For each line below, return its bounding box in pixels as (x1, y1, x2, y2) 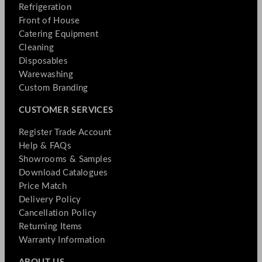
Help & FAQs (19, 141, 72, 150)
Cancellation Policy (19, 208, 97, 218)
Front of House (19, 16, 80, 25)
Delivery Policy (19, 195, 81, 204)
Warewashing (19, 70, 74, 79)
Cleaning (19, 43, 54, 52)
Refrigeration (19, 2, 72, 12)
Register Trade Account (19, 127, 112, 137)
